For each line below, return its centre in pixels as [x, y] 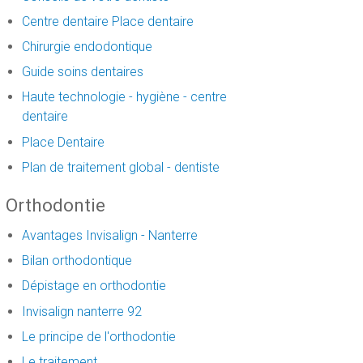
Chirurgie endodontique [87, 47]
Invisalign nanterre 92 [81, 311]
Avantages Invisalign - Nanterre [109, 235]
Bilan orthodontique [77, 261]
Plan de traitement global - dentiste [120, 167]
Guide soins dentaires [82, 72]
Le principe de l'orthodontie [98, 336]
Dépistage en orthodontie [94, 286]
